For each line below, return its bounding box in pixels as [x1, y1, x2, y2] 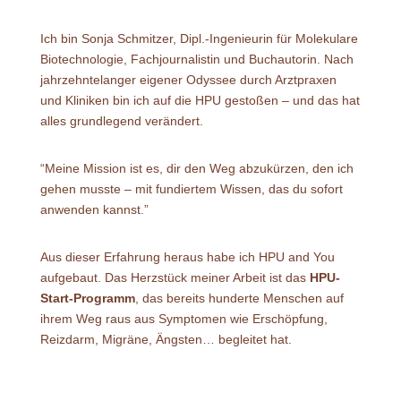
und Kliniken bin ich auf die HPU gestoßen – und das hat [39, 92, 360, 107]
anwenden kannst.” [39, 201, 149, 217]
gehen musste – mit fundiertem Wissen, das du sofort [39, 181, 343, 196]
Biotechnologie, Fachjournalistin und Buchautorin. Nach [39, 51, 354, 66]
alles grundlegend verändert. [39, 113, 203, 128]
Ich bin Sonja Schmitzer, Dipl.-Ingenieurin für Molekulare [39, 30, 358, 46]
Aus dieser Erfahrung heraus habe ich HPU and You [39, 249, 335, 264]
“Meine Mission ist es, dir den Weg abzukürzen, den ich [39, 160, 354, 175]
